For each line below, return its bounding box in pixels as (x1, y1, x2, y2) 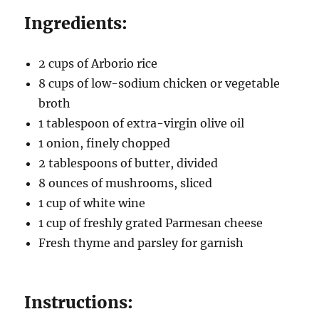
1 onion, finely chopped (38, 135, 171, 150)
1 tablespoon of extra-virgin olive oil (38, 115, 245, 130)
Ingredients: (24, 12, 128, 33)
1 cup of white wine (38, 195, 146, 210)
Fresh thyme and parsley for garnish (38, 235, 244, 250)
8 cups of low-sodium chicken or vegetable (38, 75, 281, 90)
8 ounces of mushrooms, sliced (38, 175, 213, 190)
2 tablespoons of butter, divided (38, 155, 219, 170)
